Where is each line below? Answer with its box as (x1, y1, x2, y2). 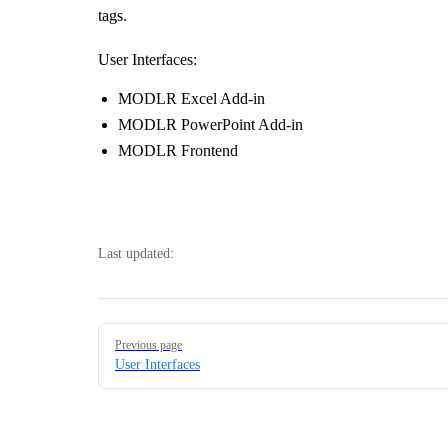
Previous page (115, 337, 182, 352)
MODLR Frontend (118, 141, 238, 159)
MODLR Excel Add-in (118, 89, 265, 107)
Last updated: (98, 245, 174, 261)
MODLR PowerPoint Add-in (118, 115, 303, 133)
